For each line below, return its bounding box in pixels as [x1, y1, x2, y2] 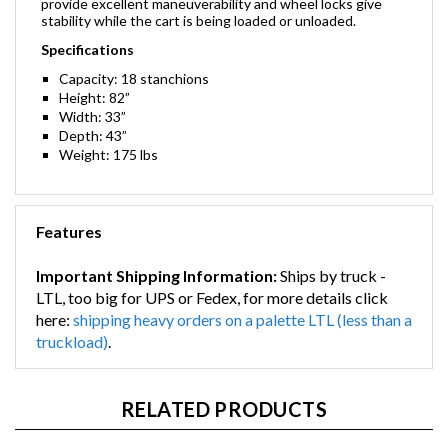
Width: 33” [59, 114, 126, 132]
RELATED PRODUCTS [120, 403, 328, 428]
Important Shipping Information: [36, 272, 277, 292]
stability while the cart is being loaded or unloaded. [41, 18, 356, 36]
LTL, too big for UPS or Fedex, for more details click [36, 294, 388, 314]
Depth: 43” [59, 133, 127, 151]
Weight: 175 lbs [59, 152, 158, 170]
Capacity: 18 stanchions [59, 76, 209, 94]
